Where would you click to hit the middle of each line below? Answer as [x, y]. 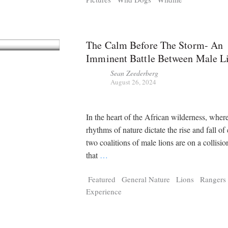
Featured [102, 179]
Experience [104, 191]
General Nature [146, 179]
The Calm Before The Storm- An [155, 45]
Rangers [213, 179]
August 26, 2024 [134, 82]
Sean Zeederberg [135, 73]
